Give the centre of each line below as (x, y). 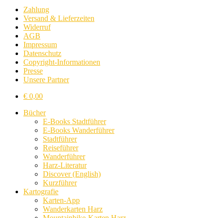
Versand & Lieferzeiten (59, 18)
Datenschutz (42, 53)
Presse (33, 71)
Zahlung (36, 9)
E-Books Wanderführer (79, 130)
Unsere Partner (46, 79)
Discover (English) (72, 174)
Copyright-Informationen (62, 62)
